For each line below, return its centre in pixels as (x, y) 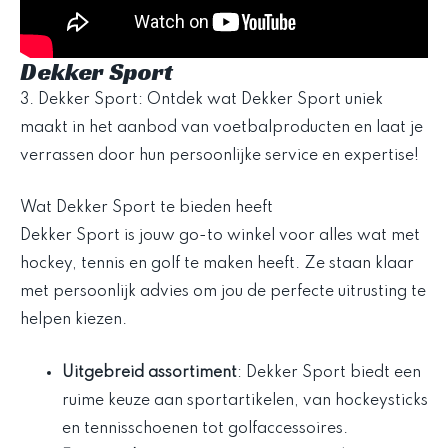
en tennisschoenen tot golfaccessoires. (205, 428)
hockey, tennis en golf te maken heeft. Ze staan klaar (217, 264)
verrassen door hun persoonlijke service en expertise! (219, 155)
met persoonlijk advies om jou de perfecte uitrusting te (223, 292)
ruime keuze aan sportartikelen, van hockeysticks (245, 400)
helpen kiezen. (73, 320)
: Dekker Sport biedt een (329, 372)
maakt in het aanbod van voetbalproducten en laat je (221, 127)
